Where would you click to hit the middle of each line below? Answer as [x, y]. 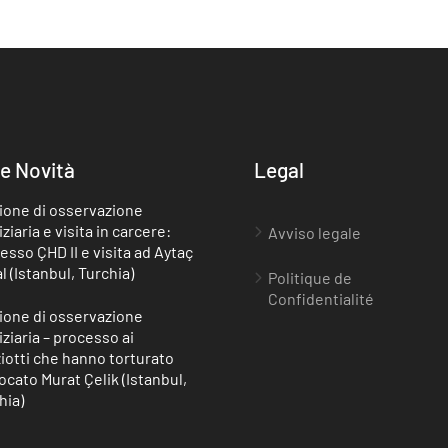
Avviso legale [314, 232]
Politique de [309, 277]
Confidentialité [320, 298]
